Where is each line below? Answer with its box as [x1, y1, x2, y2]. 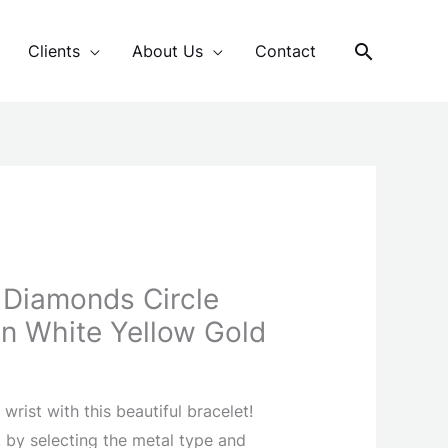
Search [351, 37, 430, 67]
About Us [132, 40, 203, 61]
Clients [28, 40, 80, 61]
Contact [255, 40, 316, 61]
